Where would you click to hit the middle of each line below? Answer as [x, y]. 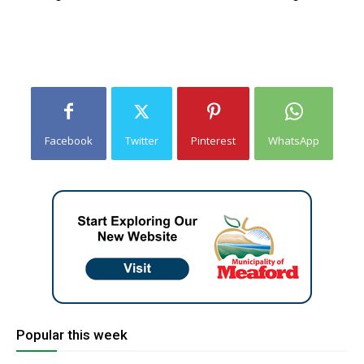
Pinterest [213, 140]
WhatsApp [294, 140]
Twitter [142, 140]
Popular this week [72, 334]
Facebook [69, 140]
